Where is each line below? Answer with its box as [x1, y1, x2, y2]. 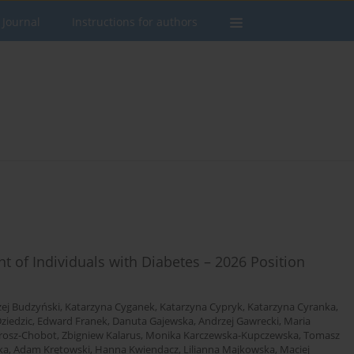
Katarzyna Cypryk [160, 300, 243, 314]
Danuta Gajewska [112, 314, 194, 329]
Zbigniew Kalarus [62, 329, 141, 343]
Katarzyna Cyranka [247, 300, 336, 314]
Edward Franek [37, 314, 107, 329]
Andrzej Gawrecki [198, 314, 279, 329]
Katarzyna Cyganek [65, 300, 155, 314]
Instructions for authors [72, 14, 198, 29]
